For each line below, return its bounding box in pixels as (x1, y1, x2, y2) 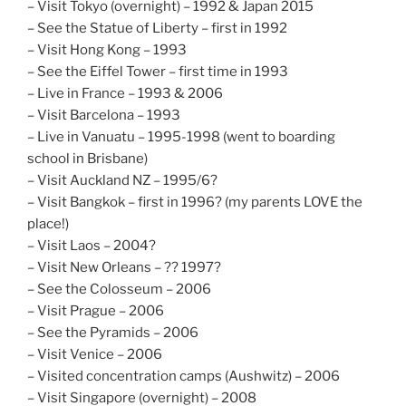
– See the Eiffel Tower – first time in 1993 (27, 63, 288, 80)
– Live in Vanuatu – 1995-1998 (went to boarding (27, 128, 335, 145)
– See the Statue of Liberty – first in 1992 (27, 19, 287, 36)
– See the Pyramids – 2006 (27, 324, 198, 341)
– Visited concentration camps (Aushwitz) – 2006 (27, 367, 340, 384)
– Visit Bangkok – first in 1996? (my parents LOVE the (27, 193, 362, 210)
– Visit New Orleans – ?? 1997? (27, 258, 221, 275)
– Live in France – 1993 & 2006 (27, 84, 223, 101)
